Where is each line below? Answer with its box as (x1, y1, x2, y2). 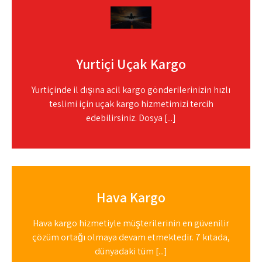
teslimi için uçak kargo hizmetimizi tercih (49, 98, 213, 110)
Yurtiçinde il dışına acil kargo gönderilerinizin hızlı (32, 84, 230, 96)
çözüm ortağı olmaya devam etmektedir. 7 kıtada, (32, 231, 230, 243)
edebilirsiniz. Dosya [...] (86, 112, 176, 124)
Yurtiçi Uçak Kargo (76, 54, 186, 73)
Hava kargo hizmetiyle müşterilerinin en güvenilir (33, 217, 229, 229)
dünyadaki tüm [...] (95, 245, 167, 257)
